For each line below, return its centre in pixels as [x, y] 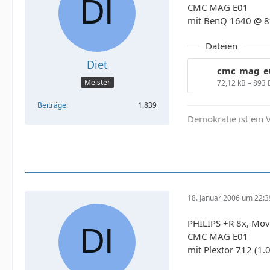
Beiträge [52, 105]
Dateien [221, 46]
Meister [97, 83]
